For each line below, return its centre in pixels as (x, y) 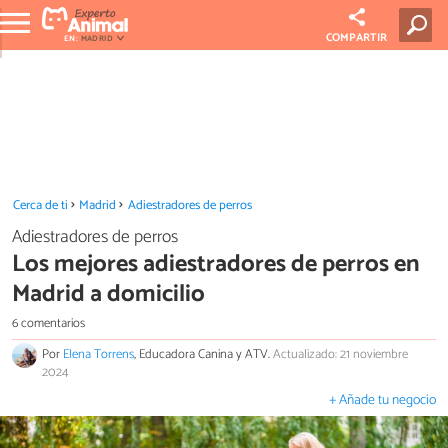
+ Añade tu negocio (382, 400)
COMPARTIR (357, 38)
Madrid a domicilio (108, 294)
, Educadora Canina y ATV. (203, 355)
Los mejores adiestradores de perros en (216, 264)
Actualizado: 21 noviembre (340, 355)
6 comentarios (48, 323)
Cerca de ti (40, 205)
